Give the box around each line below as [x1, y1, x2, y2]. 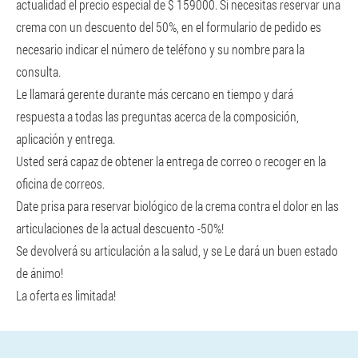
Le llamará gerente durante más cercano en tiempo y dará [16, 86, 293, 102]
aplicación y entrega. [16, 130, 115, 147]
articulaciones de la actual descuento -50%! [16, 220, 224, 237]
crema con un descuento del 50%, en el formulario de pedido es [16, 18, 321, 35]
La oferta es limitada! [16, 287, 116, 304]
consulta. [16, 63, 61, 80]
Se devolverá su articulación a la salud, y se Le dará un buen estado [16, 242, 338, 259]
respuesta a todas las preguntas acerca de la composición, [16, 108, 299, 125]
